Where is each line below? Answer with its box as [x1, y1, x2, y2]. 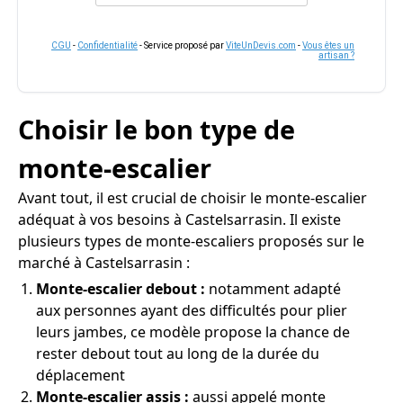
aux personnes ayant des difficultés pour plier [36, 300, 347, 320]
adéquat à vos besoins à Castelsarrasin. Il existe [18, 210, 341, 229]
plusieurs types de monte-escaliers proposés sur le [18, 231, 364, 251]
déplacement [36, 365, 125, 385]
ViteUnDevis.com [226, 40, 296, 50]
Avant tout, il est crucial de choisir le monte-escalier [18, 188, 367, 208]
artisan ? [318, 50, 354, 60]
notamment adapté [205, 279, 341, 299]
